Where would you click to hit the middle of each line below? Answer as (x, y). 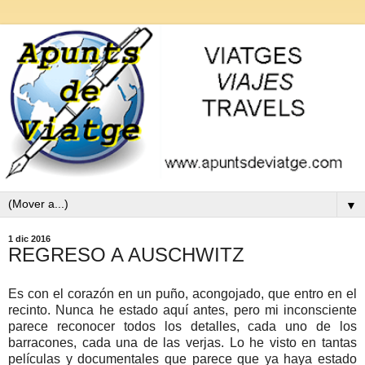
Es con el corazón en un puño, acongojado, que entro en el (182, 293)
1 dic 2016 (29, 238)
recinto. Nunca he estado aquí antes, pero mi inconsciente (182, 310)
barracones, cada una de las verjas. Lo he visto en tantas (182, 342)
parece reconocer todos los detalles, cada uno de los (182, 326)
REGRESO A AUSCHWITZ (126, 254)
